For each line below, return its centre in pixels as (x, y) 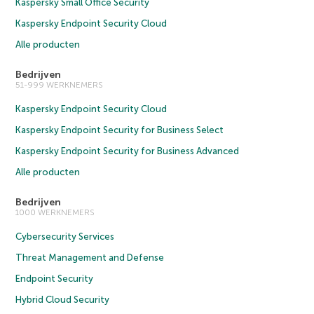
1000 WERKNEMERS (55, 213)
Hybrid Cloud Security (63, 300)
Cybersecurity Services (65, 237)
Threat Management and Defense (90, 258)
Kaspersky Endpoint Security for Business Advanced (128, 151)
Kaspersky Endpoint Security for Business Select (120, 130)
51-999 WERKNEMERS (60, 85)
